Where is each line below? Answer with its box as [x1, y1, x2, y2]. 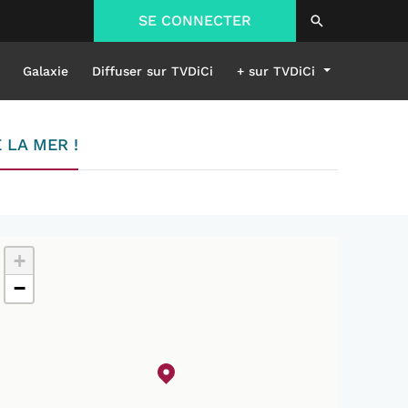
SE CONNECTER [138, 12, 251, 29]
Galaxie [23, 63, 69, 78]
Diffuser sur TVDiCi [92, 63, 214, 78]
